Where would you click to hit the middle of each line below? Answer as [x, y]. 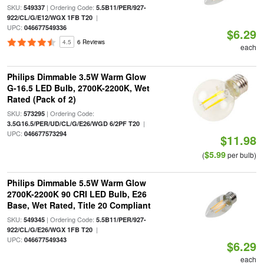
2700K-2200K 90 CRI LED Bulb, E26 [77, 194]
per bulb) [241, 155]
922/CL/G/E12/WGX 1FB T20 [49, 17]
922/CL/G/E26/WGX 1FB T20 [49, 230]
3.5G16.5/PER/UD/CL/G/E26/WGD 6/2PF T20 [73, 123]
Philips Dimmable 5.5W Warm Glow [76, 183]
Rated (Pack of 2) [41, 99]
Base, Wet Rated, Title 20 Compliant [79, 205]
